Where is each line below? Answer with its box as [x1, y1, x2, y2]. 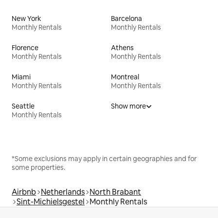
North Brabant [90, 187, 141, 198]
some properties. [12, 163, 65, 172]
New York [12, 14, 41, 23]
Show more [111, 102, 146, 111]
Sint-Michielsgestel [17, 197, 85, 207]
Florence [12, 43, 38, 53]
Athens [111, 43, 134, 53]
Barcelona [111, 14, 142, 23]
